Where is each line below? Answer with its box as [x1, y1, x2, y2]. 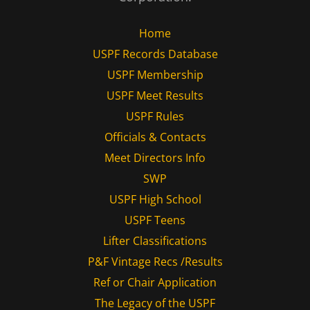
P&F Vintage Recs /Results [87, 254, 223, 270]
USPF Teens [125, 212, 185, 228]
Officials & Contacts [104, 129, 206, 145]
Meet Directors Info [104, 150, 206, 166]
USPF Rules [126, 109, 184, 125]
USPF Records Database [92, 46, 218, 62]
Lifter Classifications [103, 233, 207, 249]
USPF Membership [107, 67, 203, 83]
